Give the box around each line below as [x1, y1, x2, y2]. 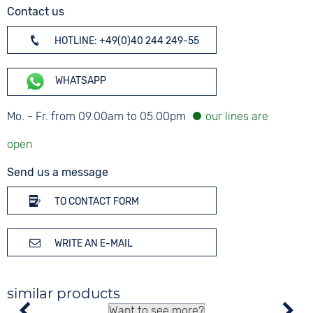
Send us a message [7, 166, 109, 179]
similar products [7, 285, 121, 302]
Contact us [7, 5, 65, 18]
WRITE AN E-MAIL [52, 238, 133, 249]
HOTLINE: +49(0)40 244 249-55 [52, 35, 200, 47]
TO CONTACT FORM [52, 196, 140, 208]
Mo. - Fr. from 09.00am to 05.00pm [7, 110, 189, 123]
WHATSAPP [53, 75, 107, 87]
